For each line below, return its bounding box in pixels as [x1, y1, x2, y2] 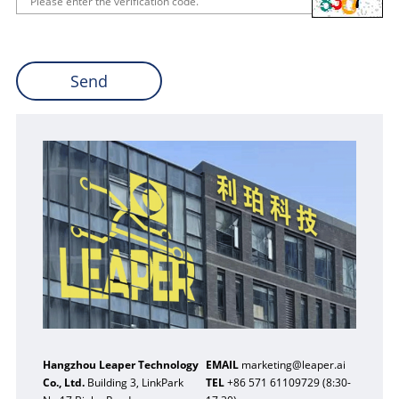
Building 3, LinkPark [84, 375, 183, 390]
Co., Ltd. [42, 375, 85, 390]
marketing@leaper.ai [239, 357, 346, 372]
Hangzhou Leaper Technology [42, 357, 199, 372]
